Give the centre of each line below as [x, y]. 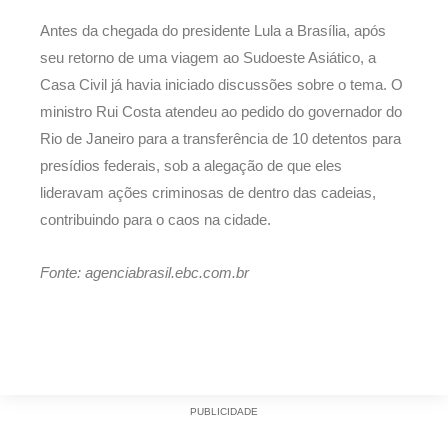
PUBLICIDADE [224, 411]
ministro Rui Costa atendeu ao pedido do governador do [221, 112]
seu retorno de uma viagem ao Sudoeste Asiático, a [208, 58]
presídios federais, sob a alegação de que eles [191, 166]
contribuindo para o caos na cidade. [155, 220]
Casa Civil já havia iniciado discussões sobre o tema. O [221, 85]
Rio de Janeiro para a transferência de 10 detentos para [220, 139]
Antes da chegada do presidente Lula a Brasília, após [213, 31]
